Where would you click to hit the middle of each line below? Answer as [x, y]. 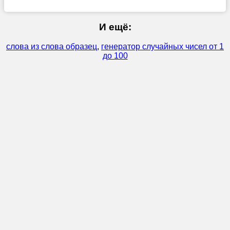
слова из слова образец [52, 47]
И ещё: [115, 27]
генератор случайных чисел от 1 [162, 47]
